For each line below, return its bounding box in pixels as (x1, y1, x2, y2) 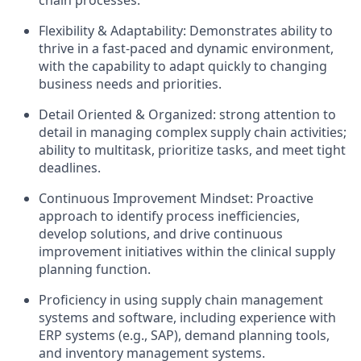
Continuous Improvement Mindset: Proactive (39, 189, 313, 207)
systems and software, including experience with (39, 309, 336, 326)
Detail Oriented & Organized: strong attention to (39, 106, 336, 123)
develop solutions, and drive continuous (39, 225, 283, 243)
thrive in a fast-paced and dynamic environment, (39, 39, 334, 57)
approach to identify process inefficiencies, (39, 207, 300, 225)
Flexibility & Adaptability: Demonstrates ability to (39, 22, 333, 39)
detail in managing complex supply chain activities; (39, 123, 346, 141)
